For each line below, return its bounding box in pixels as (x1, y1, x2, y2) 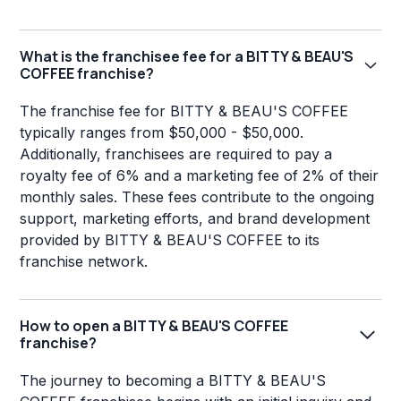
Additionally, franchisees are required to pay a (20, 145, 333, 164)
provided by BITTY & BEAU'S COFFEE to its (20, 231, 320, 250)
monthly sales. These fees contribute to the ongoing (20, 188, 375, 207)
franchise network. (20, 252, 149, 271)
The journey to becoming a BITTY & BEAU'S (20, 371, 327, 390)
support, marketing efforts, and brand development (20, 209, 371, 228)
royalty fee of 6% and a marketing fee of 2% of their (20, 166, 380, 185)
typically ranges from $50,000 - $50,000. (20, 124, 304, 142)
